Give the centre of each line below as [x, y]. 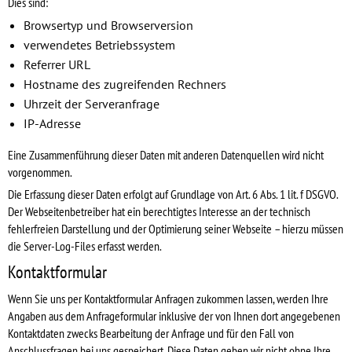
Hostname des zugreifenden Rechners [125, 84]
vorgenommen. [40, 172]
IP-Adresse [52, 123]
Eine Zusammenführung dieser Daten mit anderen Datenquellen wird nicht [166, 154]
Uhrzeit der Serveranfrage [92, 103]
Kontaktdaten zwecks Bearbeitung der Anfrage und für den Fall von [151, 333]
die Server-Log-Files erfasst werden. [85, 246]
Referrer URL [57, 64]
